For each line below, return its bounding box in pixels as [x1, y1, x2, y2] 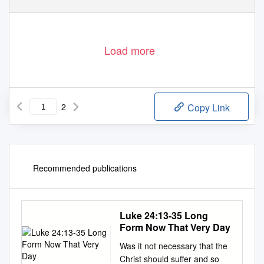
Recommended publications [33, 162, 137, 174]
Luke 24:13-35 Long [120, 209, 208, 223]
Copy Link [185, 101, 230, 115]
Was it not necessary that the [120, 240, 227, 252]
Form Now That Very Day [120, 220, 230, 235]
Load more [104, 42, 155, 58]
